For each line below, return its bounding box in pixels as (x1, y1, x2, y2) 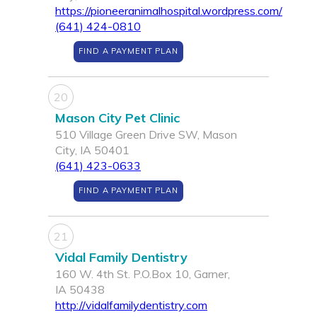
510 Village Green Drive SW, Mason (55, 127, 237, 142)
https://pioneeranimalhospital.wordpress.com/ (55, 4, 282, 18)
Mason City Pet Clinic (55, 110, 180, 127)
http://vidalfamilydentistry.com (55, 298, 207, 313)
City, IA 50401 (55, 143, 129, 158)
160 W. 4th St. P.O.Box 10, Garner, (55, 267, 230, 282)
